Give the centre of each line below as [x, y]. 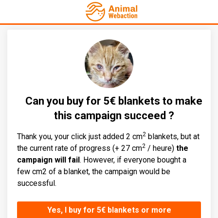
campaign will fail [48, 160]
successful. [37, 183]
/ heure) [161, 148]
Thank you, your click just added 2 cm [80, 136]
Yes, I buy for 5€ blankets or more [109, 210]
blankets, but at [173, 136]
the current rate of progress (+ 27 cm [80, 148]
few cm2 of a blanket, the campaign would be [94, 172]
